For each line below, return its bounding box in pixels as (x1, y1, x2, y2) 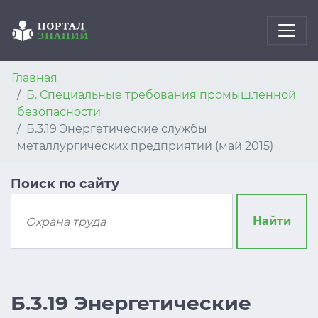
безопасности (17, 105, 101, 119)
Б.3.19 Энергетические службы (26, 122, 207, 136)
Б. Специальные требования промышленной (26, 88, 296, 102)
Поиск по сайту (11, 176, 119, 192)
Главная (11, 71, 57, 84)
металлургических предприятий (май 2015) (17, 139, 273, 153)
